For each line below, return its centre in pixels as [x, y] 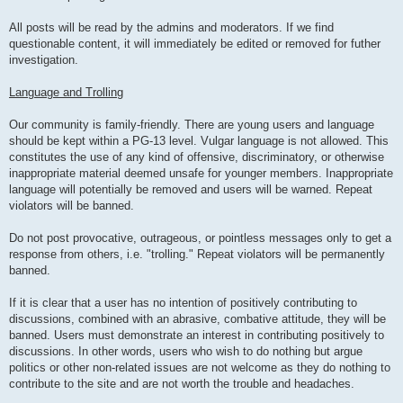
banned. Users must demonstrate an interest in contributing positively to [197, 336]
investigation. [44, 60]
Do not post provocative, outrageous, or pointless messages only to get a [200, 238]
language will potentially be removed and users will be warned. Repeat [191, 190]
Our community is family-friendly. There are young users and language [192, 125]
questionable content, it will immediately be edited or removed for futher [195, 44]
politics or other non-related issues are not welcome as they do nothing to [200, 368]
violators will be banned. [72, 206]
